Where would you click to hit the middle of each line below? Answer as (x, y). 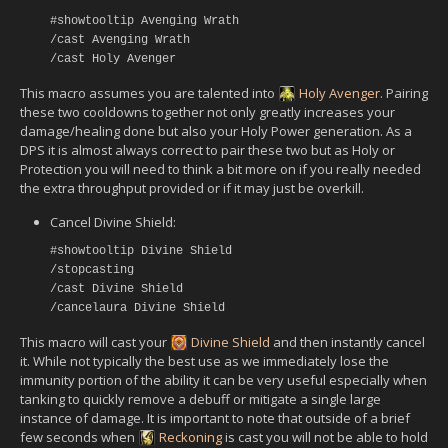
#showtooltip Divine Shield (141, 250)
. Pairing (404, 92)
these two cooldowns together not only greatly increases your (207, 111)
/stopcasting (92, 269)
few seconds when (79, 436)
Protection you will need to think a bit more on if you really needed (220, 168)
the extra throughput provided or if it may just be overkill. (192, 187)
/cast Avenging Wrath (120, 39)
